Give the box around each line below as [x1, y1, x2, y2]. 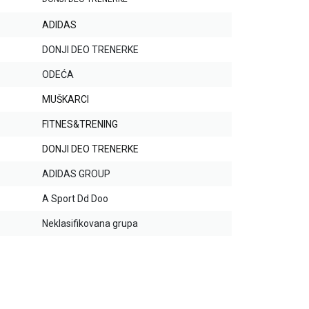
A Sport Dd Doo [42, 193, 108, 205]
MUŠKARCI [42, 94, 89, 106]
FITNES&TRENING [42, 119, 118, 130]
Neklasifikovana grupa [42, 218, 138, 230]
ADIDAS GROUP [42, 168, 110, 180]
